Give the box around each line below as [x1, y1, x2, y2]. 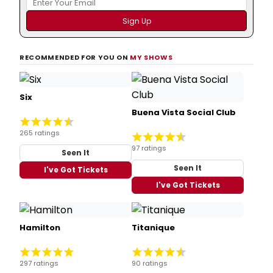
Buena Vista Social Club [132, 106, 236, 118]
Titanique [132, 221, 175, 233]
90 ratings [132, 258, 168, 269]
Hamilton [19, 221, 60, 233]
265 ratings [19, 127, 60, 138]
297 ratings [19, 258, 58, 269]
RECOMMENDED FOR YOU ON [19, 52, 130, 62]
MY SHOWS [130, 52, 173, 62]
